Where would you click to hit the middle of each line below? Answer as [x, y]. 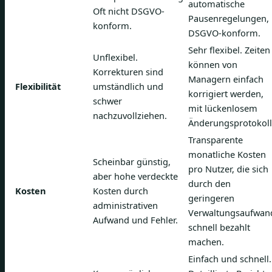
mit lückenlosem [223, 108]
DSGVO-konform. [224, 33]
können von [213, 64]
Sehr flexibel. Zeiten [229, 50]
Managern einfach [226, 79]
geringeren [211, 198]
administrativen [125, 205]
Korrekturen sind [128, 72]
